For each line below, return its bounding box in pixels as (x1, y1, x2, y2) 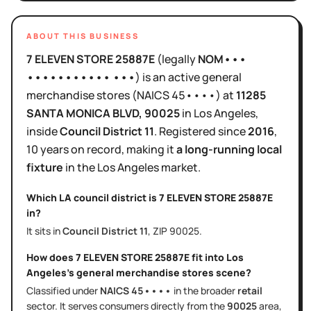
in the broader (171, 283, 237, 297)
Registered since (159, 123, 248, 139)
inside (26, 123, 60, 139)
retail (237, 283, 262, 297)
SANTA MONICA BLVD (26, 105, 139, 121)
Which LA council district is (26, 190, 159, 204)
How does (26, 250, 76, 264)
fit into (190, 250, 226, 264)
